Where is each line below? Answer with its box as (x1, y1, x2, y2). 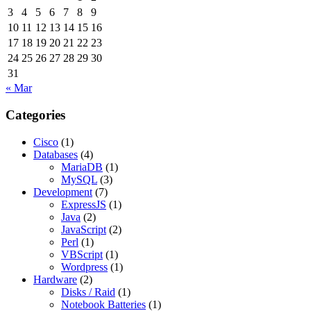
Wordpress (61, 260, 108, 273)
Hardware (33, 273, 77, 285)
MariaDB (61, 160, 103, 173)
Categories (6, 107, 65, 122)
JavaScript (61, 223, 106, 235)
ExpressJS (61, 198, 106, 210)
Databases (33, 148, 78, 160)
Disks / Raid (61, 285, 115, 298)
